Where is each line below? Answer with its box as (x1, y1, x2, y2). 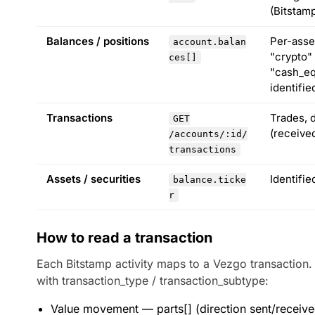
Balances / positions (46, 34, 149, 48)
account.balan (173, 37, 246, 47)
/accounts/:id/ (169, 129, 247, 139)
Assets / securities (46, 172, 141, 186)
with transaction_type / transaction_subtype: (37, 274, 269, 288)
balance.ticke (173, 174, 246, 185)
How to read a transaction (37, 229, 212, 246)
